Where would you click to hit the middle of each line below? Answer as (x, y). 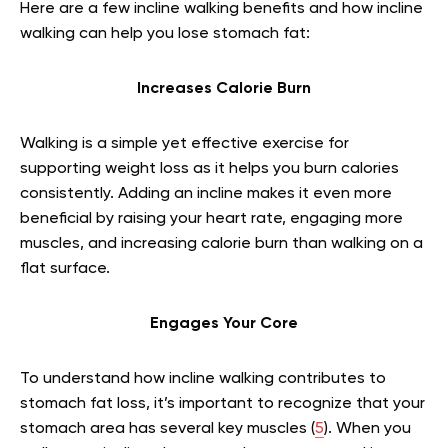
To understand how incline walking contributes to (203, 378)
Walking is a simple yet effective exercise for (184, 143)
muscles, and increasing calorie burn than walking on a (221, 243)
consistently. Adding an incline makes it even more (206, 193)
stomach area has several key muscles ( (167, 428)
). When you (367, 428)
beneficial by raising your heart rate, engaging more (211, 218)
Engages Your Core (224, 323)
